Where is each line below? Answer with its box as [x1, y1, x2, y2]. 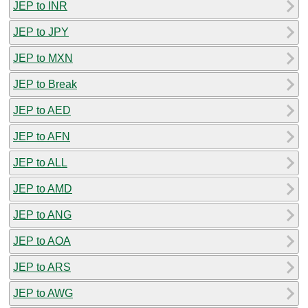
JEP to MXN [13, 52, 73, 64]
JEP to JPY [13, 25, 69, 38]
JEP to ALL [13, 156, 67, 168]
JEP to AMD [13, 182, 72, 195]
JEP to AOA [13, 234, 71, 247]
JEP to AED [13, 104, 71, 116]
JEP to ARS [13, 261, 71, 273]
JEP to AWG [13, 287, 73, 299]
